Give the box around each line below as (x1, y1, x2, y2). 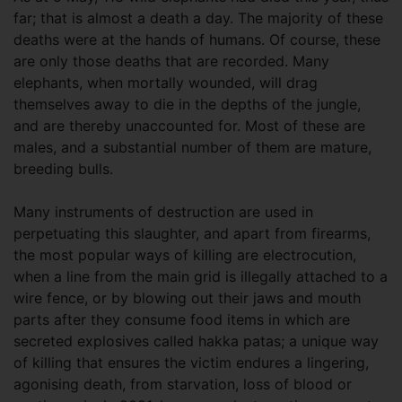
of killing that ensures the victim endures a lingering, (13, 353, 369, 371)
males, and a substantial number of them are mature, (13, 137, 371, 156)
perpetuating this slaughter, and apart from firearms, (13, 223, 371, 242)
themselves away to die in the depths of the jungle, (13, 94, 361, 113)
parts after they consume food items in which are (13, 310, 350, 328)
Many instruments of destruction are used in (13, 202, 313, 221)
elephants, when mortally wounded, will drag (13, 73, 318, 92)
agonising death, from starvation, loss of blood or (13, 374, 352, 393)
